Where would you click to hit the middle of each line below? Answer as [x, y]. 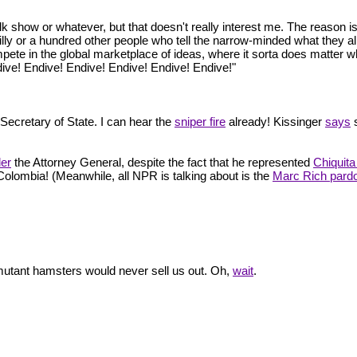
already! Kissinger [275, 121]
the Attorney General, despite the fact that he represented [162, 162]
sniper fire [200, 121]
